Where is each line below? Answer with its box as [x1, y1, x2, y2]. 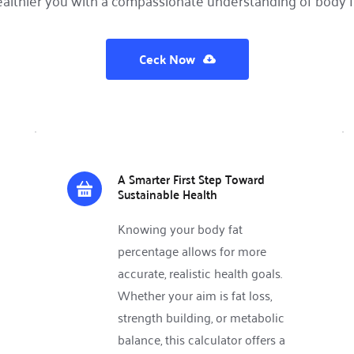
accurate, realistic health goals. [117, 262, 282, 284]
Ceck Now [138, 47, 195, 71]
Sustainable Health [117, 183, 217, 206]
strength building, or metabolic [117, 306, 284, 329]
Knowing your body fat [117, 217, 243, 240]
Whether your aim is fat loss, [117, 284, 272, 307]
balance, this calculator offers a [117, 328, 285, 351]
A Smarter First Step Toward [117, 168, 265, 191]
